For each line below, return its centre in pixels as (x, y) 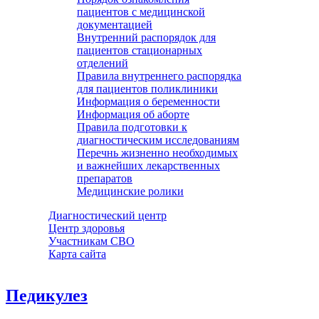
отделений (103, 63)
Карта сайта (77, 254)
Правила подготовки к (132, 127)
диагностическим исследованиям (158, 140)
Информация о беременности (148, 101)
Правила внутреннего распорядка (159, 76)
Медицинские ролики (130, 191)
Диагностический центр (108, 215)
